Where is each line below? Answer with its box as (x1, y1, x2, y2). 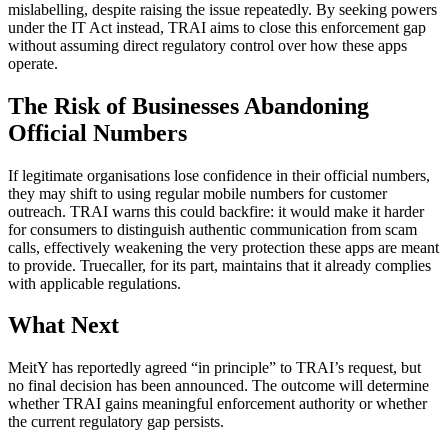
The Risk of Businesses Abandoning (8, 92, 369, 119)
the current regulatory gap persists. (8, 413, 224, 431)
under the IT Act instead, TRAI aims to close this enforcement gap (8, 18, 426, 36)
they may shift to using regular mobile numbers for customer (8, 184, 387, 202)
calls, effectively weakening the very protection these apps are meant (8, 238, 439, 256)
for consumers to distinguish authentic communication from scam (8, 220, 417, 238)
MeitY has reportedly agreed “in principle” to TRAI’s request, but (8, 359, 421, 377)
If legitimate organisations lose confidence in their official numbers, (8, 166, 430, 184)
